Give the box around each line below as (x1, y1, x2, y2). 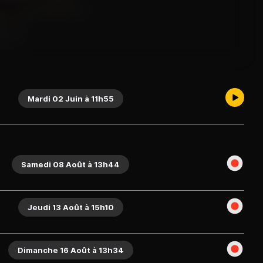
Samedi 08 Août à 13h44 (21, 159, 120, 169)
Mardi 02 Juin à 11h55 (27, 93, 114, 103)
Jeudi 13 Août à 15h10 (27, 202, 114, 212)
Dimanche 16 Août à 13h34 (17, 245, 124, 255)
